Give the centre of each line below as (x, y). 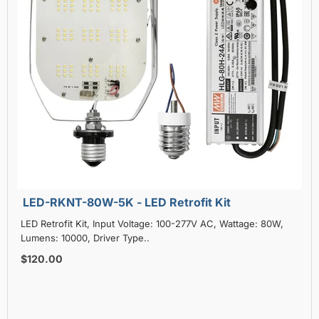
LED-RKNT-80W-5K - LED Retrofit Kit (126, 202)
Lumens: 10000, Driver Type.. (85, 237)
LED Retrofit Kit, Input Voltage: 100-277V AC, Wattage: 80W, (152, 223)
